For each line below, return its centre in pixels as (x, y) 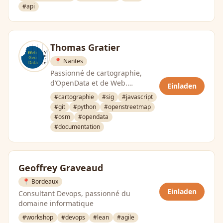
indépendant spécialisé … (93, 113)
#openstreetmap (127, 107)
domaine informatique (56, 203)
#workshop (38, 217)
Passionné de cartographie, (96, 73)
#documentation (77, 127)
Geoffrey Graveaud (61, 168)
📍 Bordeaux (40, 181)
